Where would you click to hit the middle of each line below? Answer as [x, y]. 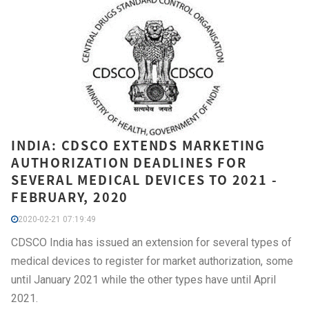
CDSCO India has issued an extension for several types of [151, 242]
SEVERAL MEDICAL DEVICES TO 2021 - [144, 179]
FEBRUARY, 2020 [70, 197]
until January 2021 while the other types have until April [143, 279]
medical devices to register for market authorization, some [152, 261]
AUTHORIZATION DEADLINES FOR [129, 162]
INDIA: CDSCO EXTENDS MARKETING [138, 145]
